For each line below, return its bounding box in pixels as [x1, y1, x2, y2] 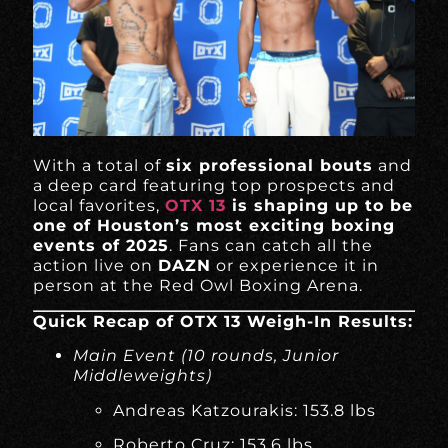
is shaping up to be [226, 195, 414, 215]
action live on [33, 255, 159, 275]
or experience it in [211, 255, 380, 275]
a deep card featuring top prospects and [33, 175, 396, 195]
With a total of [33, 155, 167, 175]
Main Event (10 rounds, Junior [73, 346, 340, 366]
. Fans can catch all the [169, 235, 374, 255]
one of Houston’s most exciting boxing [33, 215, 396, 235]
